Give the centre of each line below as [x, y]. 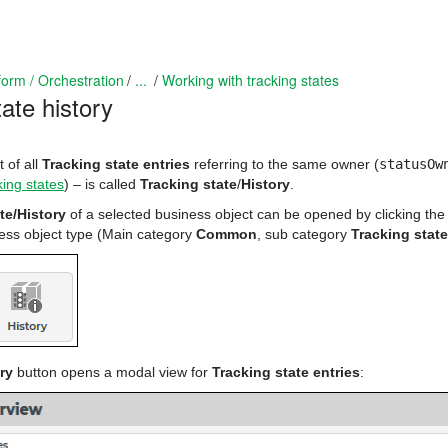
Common [226, 234]
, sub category [304, 234]
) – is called [102, 184]
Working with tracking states [250, 80]
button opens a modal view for [112, 372]
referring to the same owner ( [284, 164]
